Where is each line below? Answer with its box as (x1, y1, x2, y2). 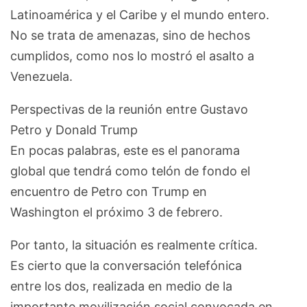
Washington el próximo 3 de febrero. (10, 204, 223, 219)
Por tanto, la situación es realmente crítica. (10, 237, 258, 252)
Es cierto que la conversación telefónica (10, 258, 242, 273)
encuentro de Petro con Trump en (10, 184, 207, 199)
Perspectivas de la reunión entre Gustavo (10, 101, 248, 116)
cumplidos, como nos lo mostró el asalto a (10, 48, 254, 63)
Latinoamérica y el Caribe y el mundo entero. (10, 7, 269, 22)
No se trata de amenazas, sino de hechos (10, 27, 250, 42)
